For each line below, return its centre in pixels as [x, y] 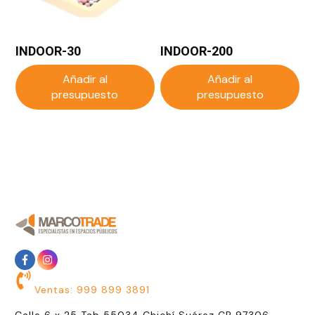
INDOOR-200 [197, 51]
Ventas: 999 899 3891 [92, 290]
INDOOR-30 [48, 51]
